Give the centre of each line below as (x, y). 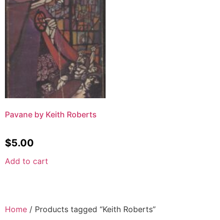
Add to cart (27, 161)
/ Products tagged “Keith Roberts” (91, 209)
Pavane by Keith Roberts (51, 114)
